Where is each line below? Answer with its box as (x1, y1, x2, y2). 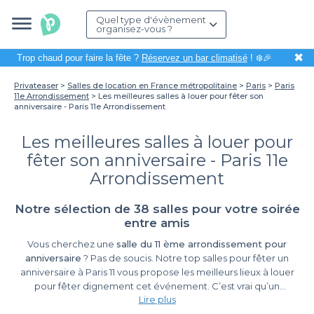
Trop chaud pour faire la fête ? (16, 53, 142, 63)
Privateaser (14, 81, 58, 90)
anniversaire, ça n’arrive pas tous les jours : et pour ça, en (29, 294, 285, 306)
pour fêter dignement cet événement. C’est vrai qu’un (34, 280, 280, 292)
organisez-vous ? (96, 23, 172, 34)
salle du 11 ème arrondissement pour (116, 238, 287, 250)
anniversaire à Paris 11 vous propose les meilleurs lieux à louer (20, 266, 294, 278)
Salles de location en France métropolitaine (67, 81, 237, 90)
